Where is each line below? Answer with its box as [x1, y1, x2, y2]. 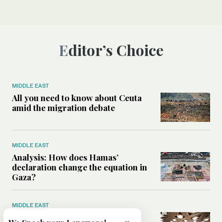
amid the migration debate [12, 102, 115, 113]
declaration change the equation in [12, 161, 147, 172]
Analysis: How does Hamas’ [12, 151, 118, 163]
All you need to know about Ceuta [12, 92, 142, 103]
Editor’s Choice [68, 40, 164, 60]
